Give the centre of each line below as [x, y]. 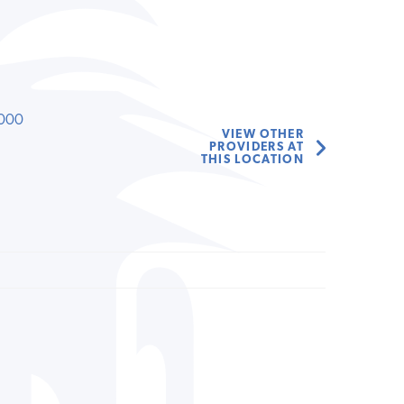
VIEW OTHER [263, 135]
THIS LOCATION [252, 161]
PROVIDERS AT [257, 148]
